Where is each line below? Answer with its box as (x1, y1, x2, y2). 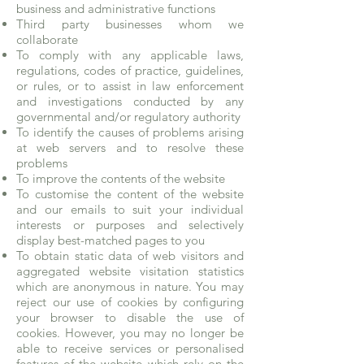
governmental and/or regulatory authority (16, 109, 240, 124)
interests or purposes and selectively (16, 217, 244, 232)
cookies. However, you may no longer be (16, 325, 244, 340)
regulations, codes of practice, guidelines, (16, 63, 244, 78)
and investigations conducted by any (16, 93, 244, 109)
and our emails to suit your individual (16, 201, 244, 217)
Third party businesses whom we (16, 16, 244, 32)
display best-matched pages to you (16, 232, 205, 248)
